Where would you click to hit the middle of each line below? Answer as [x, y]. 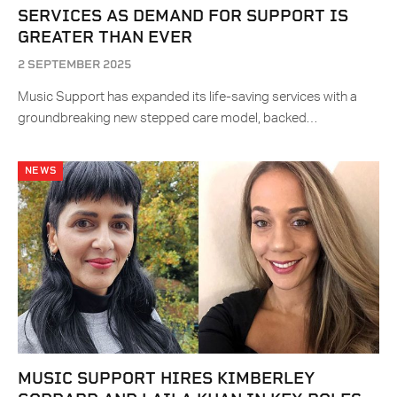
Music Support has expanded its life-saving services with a [187, 97]
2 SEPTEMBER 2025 [74, 65]
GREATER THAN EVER [105, 37]
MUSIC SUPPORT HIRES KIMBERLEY [167, 378]
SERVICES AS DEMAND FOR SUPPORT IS [183, 16]
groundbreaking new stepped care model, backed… [167, 119]
